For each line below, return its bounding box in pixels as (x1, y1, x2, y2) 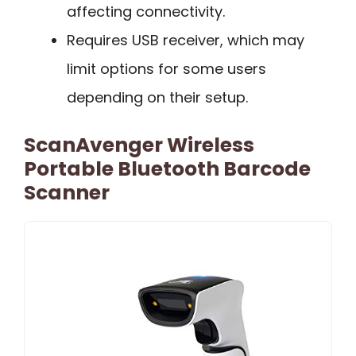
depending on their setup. (67, 87, 248, 107)
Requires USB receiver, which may (67, 29, 304, 50)
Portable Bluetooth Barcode (24, 154, 311, 183)
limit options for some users (67, 58, 266, 79)
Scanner (24, 178, 110, 207)
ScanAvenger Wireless (24, 130, 254, 159)
